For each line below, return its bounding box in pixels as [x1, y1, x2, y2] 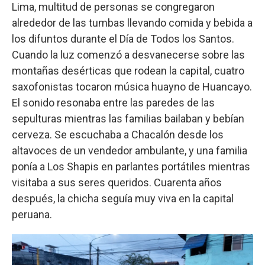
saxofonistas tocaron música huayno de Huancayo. [12, 80, 252, 93]
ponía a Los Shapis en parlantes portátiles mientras [12, 160, 250, 173]
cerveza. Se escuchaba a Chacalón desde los [12, 128, 224, 141]
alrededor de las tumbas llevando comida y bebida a [12, 17, 253, 29]
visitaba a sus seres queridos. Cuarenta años [12, 176, 222, 189]
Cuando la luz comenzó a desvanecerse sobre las [12, 49, 245, 61]
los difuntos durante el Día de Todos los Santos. [12, 33, 234, 45]
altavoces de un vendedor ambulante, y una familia [12, 144, 247, 157]
